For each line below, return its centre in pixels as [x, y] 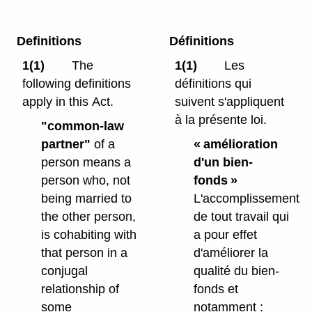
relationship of [80, 289]
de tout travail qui [241, 217]
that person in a [84, 253]
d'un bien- [223, 162]
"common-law [82, 126]
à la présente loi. [221, 120]
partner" [65, 144]
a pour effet [225, 235]
